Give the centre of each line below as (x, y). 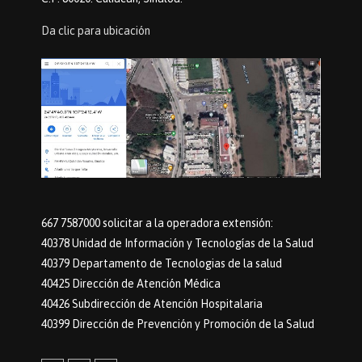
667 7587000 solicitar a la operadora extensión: (157, 223)
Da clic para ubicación (95, 30)
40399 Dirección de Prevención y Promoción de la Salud (177, 324)
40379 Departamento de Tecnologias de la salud (161, 264)
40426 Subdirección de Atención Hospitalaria (152, 304)
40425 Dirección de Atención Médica (130, 284)
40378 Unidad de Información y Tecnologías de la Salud (177, 244)
